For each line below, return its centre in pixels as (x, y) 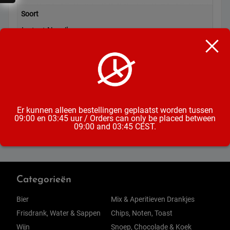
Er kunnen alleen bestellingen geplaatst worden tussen (115, 110)
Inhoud (33, 51)
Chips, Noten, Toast (142, 214)
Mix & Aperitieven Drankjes (153, 200)
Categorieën (44, 180)
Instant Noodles (49, 30)
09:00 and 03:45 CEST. (115, 126)
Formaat (35, 87)
